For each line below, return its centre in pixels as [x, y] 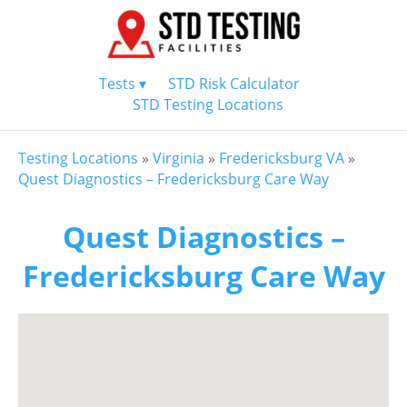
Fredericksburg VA [282, 158]
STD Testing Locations [208, 104]
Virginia [179, 158]
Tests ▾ [122, 84]
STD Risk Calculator [233, 84]
